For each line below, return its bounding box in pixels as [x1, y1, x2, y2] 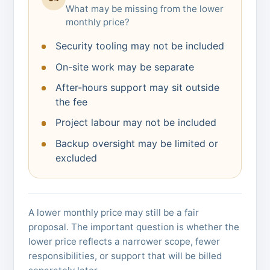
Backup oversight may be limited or [55, 137, 219, 149]
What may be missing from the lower [66, 3, 224, 15]
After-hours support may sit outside [55, 81, 220, 94]
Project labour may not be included [55, 116, 217, 129]
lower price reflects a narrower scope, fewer [28, 235, 221, 247]
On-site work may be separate [55, 60, 195, 73]
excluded [55, 151, 98, 164]
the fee [55, 96, 88, 108]
